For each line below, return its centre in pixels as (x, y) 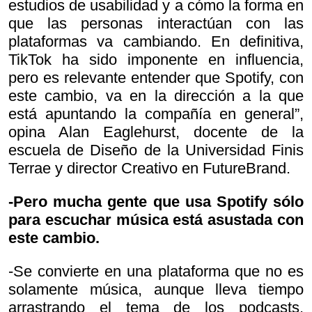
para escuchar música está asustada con (156, 219)
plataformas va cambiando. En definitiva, (156, 41)
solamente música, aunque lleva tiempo (156, 289)
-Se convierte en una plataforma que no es (156, 271)
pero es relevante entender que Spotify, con (156, 77)
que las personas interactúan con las (156, 23)
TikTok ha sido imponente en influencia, (156, 59)
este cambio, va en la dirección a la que (156, 95)
